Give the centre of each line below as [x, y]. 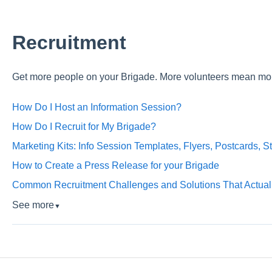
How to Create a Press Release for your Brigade [115, 165]
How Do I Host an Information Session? [97, 107]
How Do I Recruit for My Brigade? [84, 126]
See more [33, 205]
